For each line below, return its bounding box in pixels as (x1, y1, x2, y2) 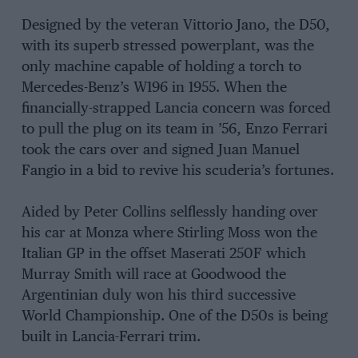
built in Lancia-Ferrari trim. (21, 330, 201, 345)
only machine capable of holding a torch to (21, 59, 301, 74)
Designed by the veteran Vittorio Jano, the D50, (21, 18, 330, 33)
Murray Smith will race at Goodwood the (21, 268, 286, 283)
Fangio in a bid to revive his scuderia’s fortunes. (21, 163, 334, 178)
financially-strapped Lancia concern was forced (21, 101, 331, 116)
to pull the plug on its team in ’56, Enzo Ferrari (21, 121, 328, 137)
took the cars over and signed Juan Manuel (21, 142, 300, 157)
